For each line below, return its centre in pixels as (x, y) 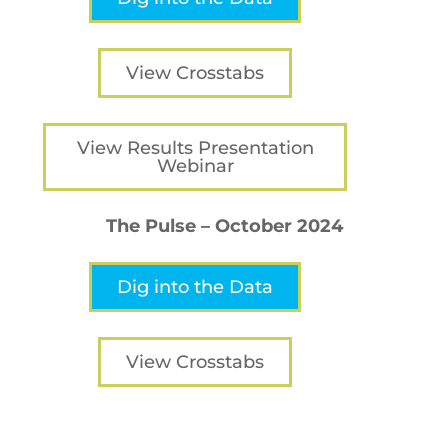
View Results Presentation (195, 147)
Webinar (195, 165)
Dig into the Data (195, 287)
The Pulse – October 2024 (224, 225)
